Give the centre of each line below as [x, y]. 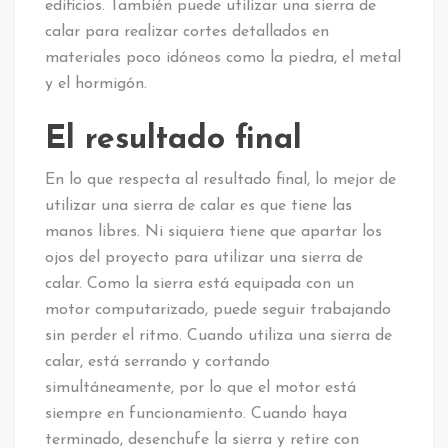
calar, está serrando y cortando [157, 361]
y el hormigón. [96, 83]
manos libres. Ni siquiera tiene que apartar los [213, 231]
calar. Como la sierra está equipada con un [199, 283]
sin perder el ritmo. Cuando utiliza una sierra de [218, 335]
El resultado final [173, 139]
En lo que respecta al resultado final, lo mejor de [220, 179]
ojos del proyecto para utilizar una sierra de [204, 257]
